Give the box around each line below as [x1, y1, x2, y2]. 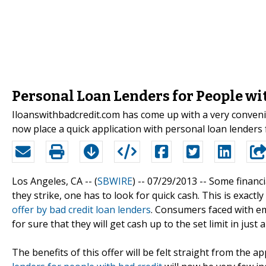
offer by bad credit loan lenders [12, 202, 151, 216]
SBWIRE [97, 174, 132, 188]
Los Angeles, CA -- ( [12, 174, 97, 188]
